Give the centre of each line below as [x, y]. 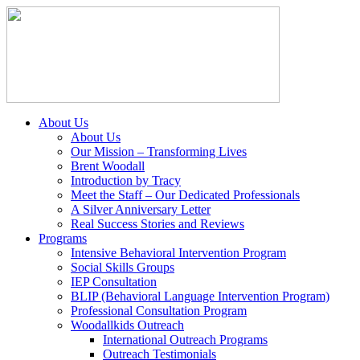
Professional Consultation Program [159, 311]
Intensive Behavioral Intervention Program [178, 253]
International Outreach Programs [185, 340]
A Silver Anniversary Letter [141, 209]
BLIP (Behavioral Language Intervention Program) [200, 296]
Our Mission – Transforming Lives [159, 151]
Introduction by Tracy [126, 180]
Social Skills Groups [123, 267]
